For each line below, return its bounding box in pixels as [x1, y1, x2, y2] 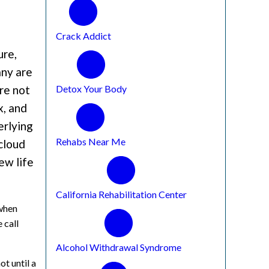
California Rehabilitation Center [55, 188, 187, 200]
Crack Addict [55, 29, 111, 41]
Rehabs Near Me [55, 135, 125, 147]
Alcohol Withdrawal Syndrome [55, 241, 181, 253]
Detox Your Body [55, 82, 127, 94]
